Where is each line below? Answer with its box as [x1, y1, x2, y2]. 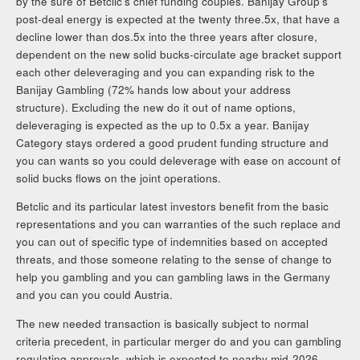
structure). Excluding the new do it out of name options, [16, 99, 297, 115]
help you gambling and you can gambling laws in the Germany [16, 269, 331, 285]
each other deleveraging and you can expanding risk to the [16, 63, 316, 80]
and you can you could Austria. [16, 287, 174, 303]
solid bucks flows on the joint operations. [16, 170, 222, 186]
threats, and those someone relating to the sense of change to [16, 252, 333, 268]
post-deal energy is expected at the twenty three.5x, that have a [16, 10, 341, 27]
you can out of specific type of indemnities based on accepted [16, 234, 329, 250]
